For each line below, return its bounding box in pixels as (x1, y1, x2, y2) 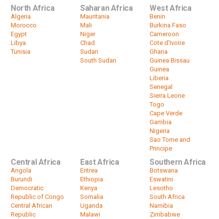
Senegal (149, 83, 173, 90)
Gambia (149, 118, 172, 126)
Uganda (80, 201, 103, 209)
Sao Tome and (149, 135, 190, 143)
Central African (11, 201, 52, 209)
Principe (149, 144, 172, 152)
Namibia (149, 201, 173, 209)
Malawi (80, 210, 100, 218)
